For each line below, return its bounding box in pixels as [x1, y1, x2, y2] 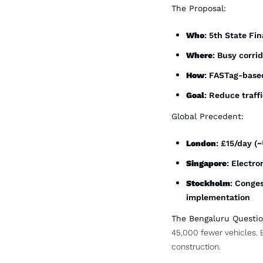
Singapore [186, 159, 227, 168]
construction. [171, 242, 221, 251]
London [186, 139, 216, 148]
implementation [186, 193, 250, 202]
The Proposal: [171, 4, 226, 13]
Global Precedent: [171, 112, 244, 121]
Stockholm [186, 178, 230, 188]
